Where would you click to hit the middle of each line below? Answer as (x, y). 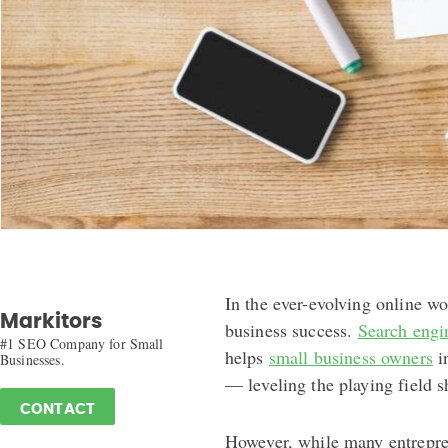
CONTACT (58, 408)
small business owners (350, 356)
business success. (291, 329)
